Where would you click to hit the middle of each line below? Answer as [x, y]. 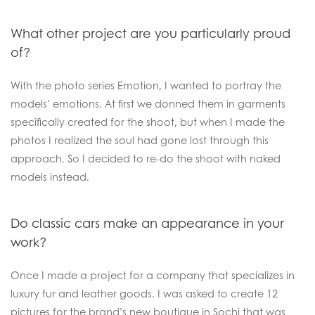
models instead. [50, 176]
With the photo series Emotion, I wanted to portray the [146, 85]
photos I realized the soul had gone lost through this [140, 140]
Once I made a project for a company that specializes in [153, 275]
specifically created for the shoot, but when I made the [148, 122]
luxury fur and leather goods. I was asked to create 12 [144, 293]
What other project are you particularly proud [150, 33]
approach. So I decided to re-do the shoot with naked [146, 158]
